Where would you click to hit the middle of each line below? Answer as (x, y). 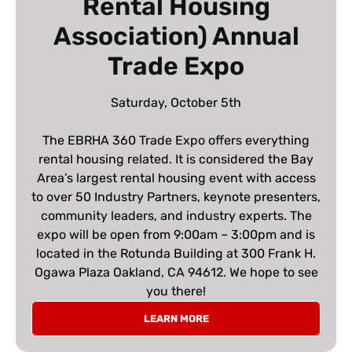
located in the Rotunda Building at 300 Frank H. (176, 253)
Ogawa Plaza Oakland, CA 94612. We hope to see (176, 272)
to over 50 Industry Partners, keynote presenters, (176, 196)
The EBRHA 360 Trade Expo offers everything (176, 140)
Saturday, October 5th (176, 102)
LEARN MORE (176, 318)
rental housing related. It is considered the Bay (176, 159)
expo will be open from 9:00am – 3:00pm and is (176, 234)
